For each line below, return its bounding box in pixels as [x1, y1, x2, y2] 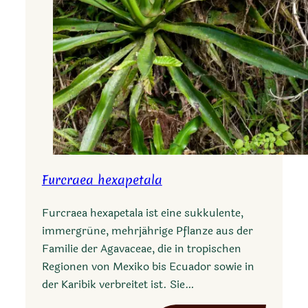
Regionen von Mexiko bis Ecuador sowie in [41, 258, 254, 276]
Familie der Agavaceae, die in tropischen [41, 240, 241, 258]
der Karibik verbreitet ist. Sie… [41, 276, 195, 294]
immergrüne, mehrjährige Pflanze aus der [41, 222, 253, 240]
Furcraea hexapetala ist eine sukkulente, [41, 204, 243, 222]
